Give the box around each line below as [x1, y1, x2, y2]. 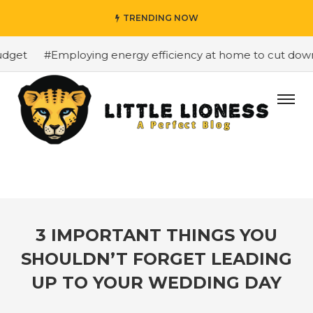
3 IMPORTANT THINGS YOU [36, 225, 277, 245]
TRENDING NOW [122, 13, 198, 23]
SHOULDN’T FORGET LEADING [21, 249, 292, 269]
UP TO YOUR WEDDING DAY [31, 272, 282, 293]
